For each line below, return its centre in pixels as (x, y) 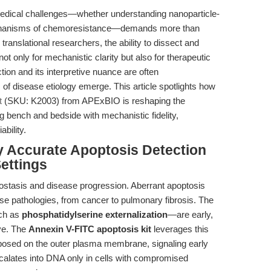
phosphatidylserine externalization (95, 214)
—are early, (190, 214)
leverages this (180, 229)
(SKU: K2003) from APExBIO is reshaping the (93, 101)
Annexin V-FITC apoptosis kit (90, 229)
